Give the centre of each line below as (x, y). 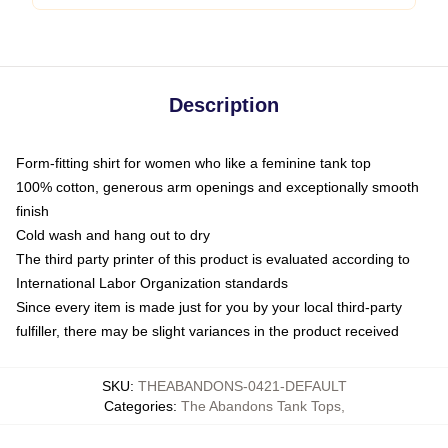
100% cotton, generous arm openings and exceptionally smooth (217, 187)
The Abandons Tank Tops (260, 406)
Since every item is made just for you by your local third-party (209, 307)
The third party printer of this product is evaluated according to (213, 259)
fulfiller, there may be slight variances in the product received (207, 331)
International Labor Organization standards (152, 283)
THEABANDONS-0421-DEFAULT (242, 386)
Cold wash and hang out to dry (113, 235)
